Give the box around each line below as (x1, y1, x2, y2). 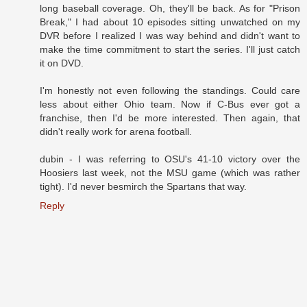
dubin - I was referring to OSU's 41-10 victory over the (40, 153, 300, 165)
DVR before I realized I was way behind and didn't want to (40, 30, 300, 42)
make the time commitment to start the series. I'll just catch (40, 44, 300, 56)
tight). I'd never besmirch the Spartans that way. (40, 181, 247, 193)
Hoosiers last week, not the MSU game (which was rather (40, 167, 300, 179)
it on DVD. (40, 58, 84, 69)
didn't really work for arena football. (40, 126, 192, 138)
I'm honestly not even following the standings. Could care (40, 85, 300, 97)
